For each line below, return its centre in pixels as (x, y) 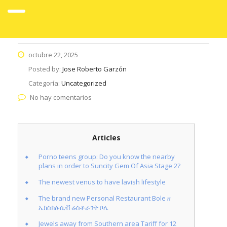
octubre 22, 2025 (52, 55)
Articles (106, 138)
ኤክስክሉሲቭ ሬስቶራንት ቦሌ (73, 207)
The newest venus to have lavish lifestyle (102, 182)
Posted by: (45, 69)
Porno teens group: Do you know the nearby (107, 157)
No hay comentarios (61, 97)
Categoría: (45, 83)
